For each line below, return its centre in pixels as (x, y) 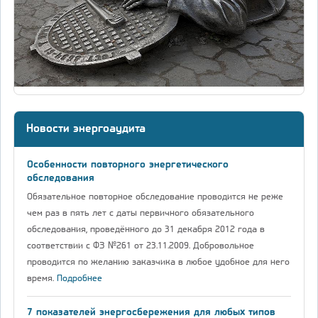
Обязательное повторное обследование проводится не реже (155, 197)
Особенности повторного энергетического (128, 165)
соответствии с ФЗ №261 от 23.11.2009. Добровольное (141, 246)
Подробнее (79, 278)
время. (42, 278)
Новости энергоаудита (86, 129)
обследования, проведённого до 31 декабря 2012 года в (146, 229)
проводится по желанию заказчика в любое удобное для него (158, 262)
